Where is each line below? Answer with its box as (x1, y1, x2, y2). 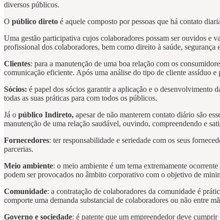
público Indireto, (18, 110, 76, 119)
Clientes (4, 59, 30, 68)
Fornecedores (4, 136, 49, 145)
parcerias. (4, 145, 33, 154)
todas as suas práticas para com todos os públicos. (4, 94, 157, 103)
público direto (10, 17, 58, 26)
